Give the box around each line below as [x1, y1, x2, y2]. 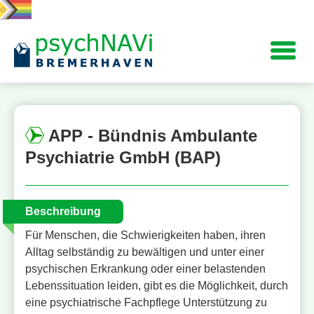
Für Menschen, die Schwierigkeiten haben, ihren [25, 228, 266, 241]
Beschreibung [25, 205, 101, 217]
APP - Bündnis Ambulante [43, 126, 257, 146]
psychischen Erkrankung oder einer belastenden [25, 262, 266, 275]
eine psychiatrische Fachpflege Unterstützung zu [25, 296, 267, 308]
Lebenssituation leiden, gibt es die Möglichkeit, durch [25, 279, 288, 292]
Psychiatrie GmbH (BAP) [25, 148, 221, 168]
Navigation [270, 53, 304, 61]
